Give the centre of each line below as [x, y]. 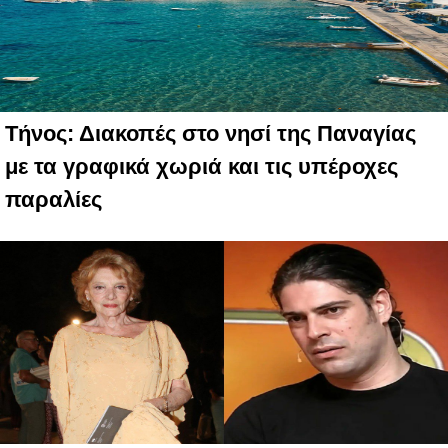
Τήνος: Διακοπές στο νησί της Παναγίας [210, 134]
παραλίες [53, 200]
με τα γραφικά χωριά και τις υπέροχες [201, 167]
